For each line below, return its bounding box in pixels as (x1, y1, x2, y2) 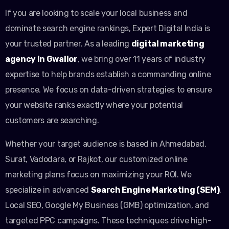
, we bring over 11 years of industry (77, 54, 206, 64)
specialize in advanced (5, 185, 91, 195)
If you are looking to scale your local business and (5, 8, 188, 18)
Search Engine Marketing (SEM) (90, 185, 220, 195)
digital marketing (131, 39, 204, 49)
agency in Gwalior (5, 54, 78, 64)
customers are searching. (5, 116, 99, 126)
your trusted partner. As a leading (5, 39, 131, 49)
